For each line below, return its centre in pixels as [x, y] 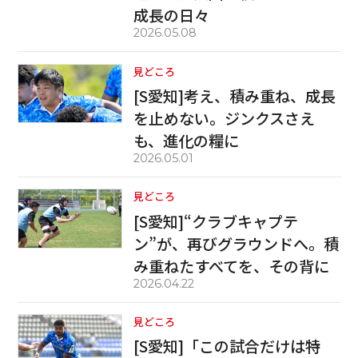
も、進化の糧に [187, 140]
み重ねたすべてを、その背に [232, 266]
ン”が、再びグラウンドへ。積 [237, 243]
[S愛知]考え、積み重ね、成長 [235, 95]
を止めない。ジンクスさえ [225, 118]
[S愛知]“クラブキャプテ [216, 221]
